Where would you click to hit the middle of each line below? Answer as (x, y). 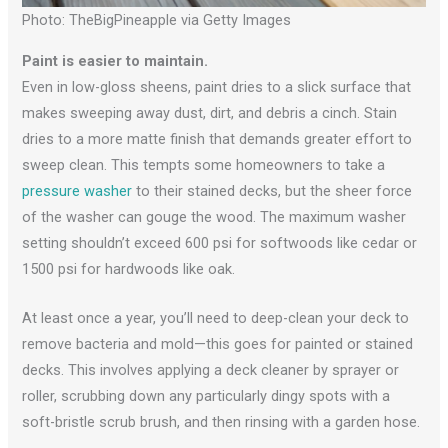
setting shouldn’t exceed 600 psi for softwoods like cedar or (220, 242)
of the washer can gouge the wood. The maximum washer (214, 216)
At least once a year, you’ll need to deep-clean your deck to (216, 317)
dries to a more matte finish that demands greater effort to (217, 138)
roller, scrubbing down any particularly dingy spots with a (206, 395)
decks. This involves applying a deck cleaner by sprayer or (211, 369)
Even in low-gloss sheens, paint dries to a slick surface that (217, 86)
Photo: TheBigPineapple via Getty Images (157, 20)
